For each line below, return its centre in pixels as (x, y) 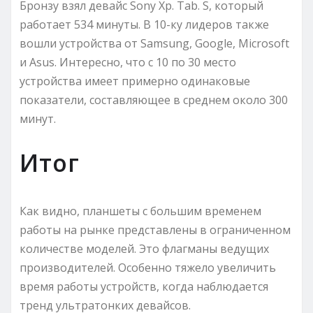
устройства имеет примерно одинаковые (135, 81)
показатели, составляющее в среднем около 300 (154, 100)
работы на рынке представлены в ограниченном (155, 230)
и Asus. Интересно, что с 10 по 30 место (128, 63)
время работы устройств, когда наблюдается (144, 287)
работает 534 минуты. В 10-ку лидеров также (144, 25)
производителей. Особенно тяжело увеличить (148, 268)
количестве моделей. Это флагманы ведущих (144, 249)
